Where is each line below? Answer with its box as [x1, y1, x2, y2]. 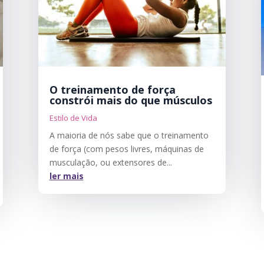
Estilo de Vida [49, 113, 97, 124]
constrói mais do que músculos [49, 93, 212, 108]
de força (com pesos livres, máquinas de [49, 143, 204, 155]
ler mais [49, 170, 84, 182]
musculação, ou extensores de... [49, 157, 172, 169]
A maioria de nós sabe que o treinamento [49, 130, 209, 141]
